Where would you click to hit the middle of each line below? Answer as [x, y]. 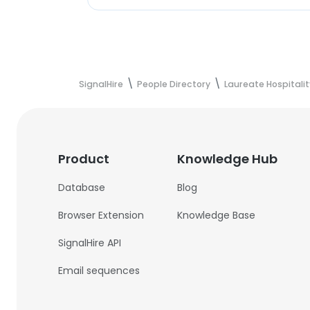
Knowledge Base [217, 215]
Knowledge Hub [228, 159]
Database [82, 188]
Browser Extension [101, 215]
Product [84, 159]
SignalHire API [90, 243]
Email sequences [99, 271]
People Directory [174, 84]
